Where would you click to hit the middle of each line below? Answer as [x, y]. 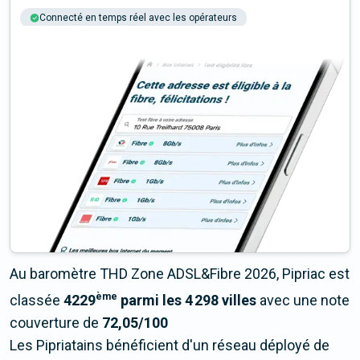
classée [37, 301]
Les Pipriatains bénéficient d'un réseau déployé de [170, 346]
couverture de [56, 323]
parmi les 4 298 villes [187, 301]
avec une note [303, 301]
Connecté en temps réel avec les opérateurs [138, 18]
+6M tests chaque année [95, 38]
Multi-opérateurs [216, 38]
